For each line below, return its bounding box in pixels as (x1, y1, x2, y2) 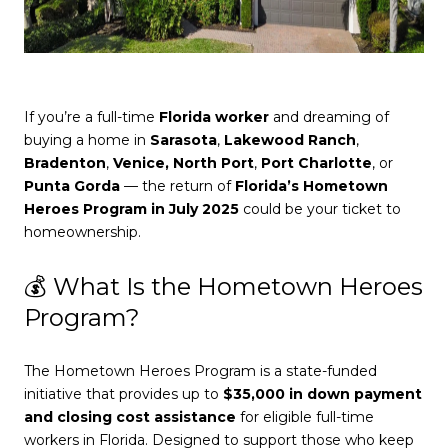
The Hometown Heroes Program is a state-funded (24, 361, 377, 380)
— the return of (120, 177, 235, 196)
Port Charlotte (261, 154, 372, 173)
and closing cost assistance (24, 407, 236, 426)
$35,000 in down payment (223, 384, 422, 403)
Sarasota (150, 131, 217, 150)
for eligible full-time (236, 407, 374, 426)
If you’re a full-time (24, 108, 159, 127)
